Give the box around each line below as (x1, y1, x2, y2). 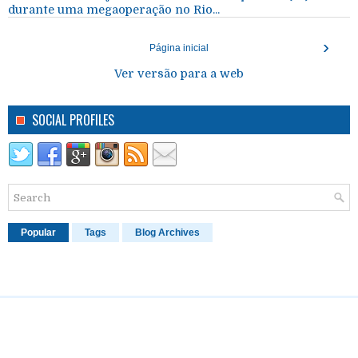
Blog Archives (135, 226, 200, 238)
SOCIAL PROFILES (32, 109, 114, 129)
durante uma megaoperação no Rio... (8, 2, 220, 16)
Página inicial (149, 42, 209, 54)
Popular (21, 226, 56, 238)
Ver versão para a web (114, 66, 244, 80)
